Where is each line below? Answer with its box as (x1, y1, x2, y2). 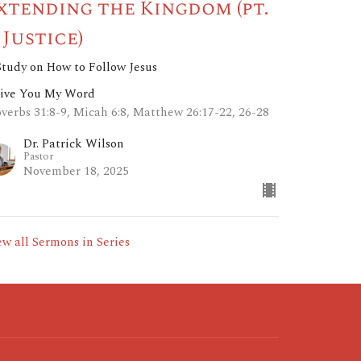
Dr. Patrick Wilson (23, 135, 125, 154)
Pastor (23, 148, 55, 165)
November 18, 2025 (23, 162, 130, 181)
